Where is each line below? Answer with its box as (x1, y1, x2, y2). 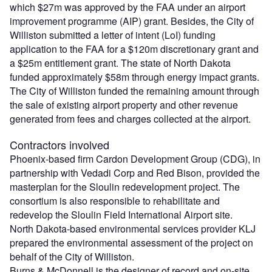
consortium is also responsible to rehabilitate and (10, 193, 220, 208)
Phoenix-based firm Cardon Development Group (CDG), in (10, 151, 260, 166)
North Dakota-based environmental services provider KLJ (10, 221, 256, 236)
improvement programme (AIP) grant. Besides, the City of (10, 13, 254, 28)
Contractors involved (10, 136, 109, 152)
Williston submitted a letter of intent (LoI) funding (10, 27, 216, 42)
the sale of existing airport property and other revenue (10, 97, 238, 112)
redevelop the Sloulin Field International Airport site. (10, 207, 233, 222)
